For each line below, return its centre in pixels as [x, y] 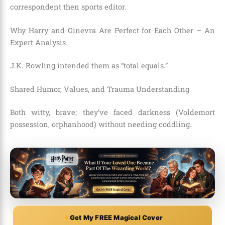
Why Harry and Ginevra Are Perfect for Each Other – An [113, 30]
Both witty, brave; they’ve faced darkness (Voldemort [113, 113]
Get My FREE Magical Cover [116, 218]
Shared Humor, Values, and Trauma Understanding [100, 89]
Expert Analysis [38, 42]
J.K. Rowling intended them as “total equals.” [89, 65]
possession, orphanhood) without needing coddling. [101, 125]
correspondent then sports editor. [68, 7]
